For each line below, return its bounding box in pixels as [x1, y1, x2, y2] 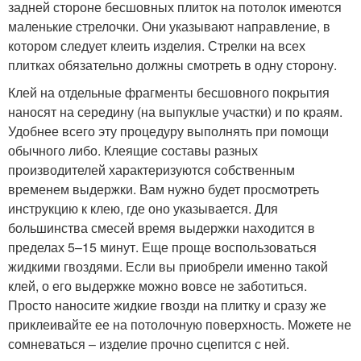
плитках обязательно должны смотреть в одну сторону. [8, 56, 337, 74]
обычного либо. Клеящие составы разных [8, 141, 258, 160]
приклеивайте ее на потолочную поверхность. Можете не [8, 315, 351, 334]
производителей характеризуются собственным [8, 160, 295, 179]
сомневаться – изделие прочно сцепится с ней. [8, 334, 289, 353]
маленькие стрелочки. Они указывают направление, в [8, 17, 330, 35]
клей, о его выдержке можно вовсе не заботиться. [8, 276, 307, 295]
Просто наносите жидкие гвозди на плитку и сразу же [8, 296, 326, 314]
